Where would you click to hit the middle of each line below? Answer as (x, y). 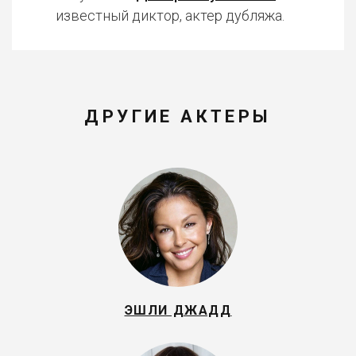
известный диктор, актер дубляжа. (170, 15)
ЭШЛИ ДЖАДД (178, 310)
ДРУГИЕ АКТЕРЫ (178, 116)
